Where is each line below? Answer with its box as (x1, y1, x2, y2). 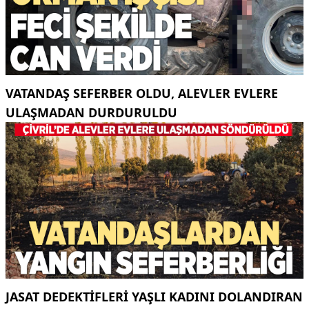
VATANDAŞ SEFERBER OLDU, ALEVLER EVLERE (6, 85, 278, 102)
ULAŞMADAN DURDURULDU (6, 104, 177, 121)
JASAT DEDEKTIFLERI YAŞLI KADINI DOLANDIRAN (6, 288, 303, 305)
